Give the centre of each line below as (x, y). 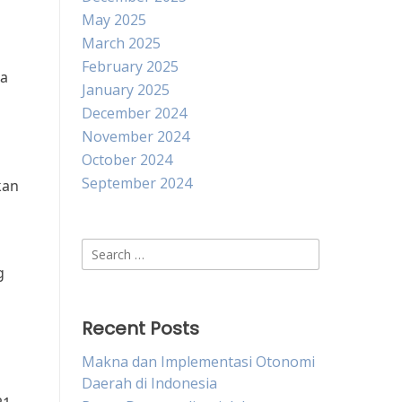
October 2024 (127, 160)
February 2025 (130, 66)
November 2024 (135, 136)
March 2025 (121, 43)
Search (104, 249)
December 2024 (134, 113)
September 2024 (137, 183)
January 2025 (126, 90)
